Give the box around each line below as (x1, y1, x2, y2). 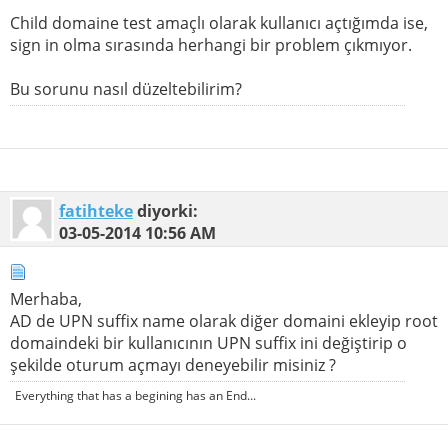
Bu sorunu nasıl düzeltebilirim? (10, 78, 242, 101)
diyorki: (133, 200, 198, 223)
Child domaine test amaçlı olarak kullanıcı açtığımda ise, (10, 12, 428, 35)
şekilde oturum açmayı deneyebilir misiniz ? (10, 354, 336, 377)
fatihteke (59, 200, 133, 223)
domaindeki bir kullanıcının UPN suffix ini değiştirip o (10, 332, 407, 355)
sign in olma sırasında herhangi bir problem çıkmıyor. (10, 34, 412, 57)
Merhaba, (10, 288, 82, 311)
